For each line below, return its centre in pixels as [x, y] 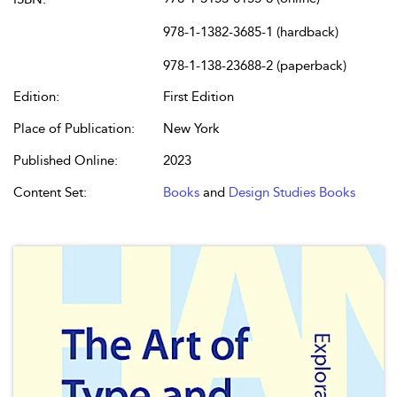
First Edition [198, 97]
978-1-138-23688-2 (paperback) [255, 66]
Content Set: [50, 192]
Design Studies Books [292, 192]
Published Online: [66, 160]
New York [191, 128]
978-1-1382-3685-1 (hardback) [251, 32]
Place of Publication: [74, 128]
